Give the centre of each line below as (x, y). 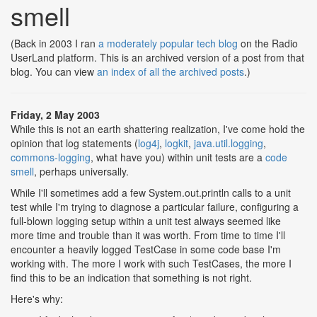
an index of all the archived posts (171, 71)
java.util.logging (229, 143)
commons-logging (51, 157)
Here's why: (37, 299)
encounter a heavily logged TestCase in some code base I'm (146, 249)
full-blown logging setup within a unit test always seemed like (146, 221)
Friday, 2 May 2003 (55, 115)
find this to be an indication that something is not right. (131, 277)
